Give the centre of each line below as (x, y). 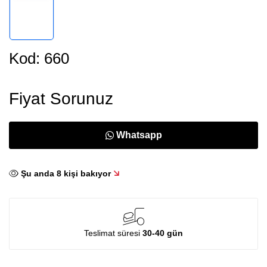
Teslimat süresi (113, 233)
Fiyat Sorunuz (61, 99)
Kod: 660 (39, 59)
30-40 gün (163, 233)
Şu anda (39, 174)
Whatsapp (139, 135)
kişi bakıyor (86, 174)
